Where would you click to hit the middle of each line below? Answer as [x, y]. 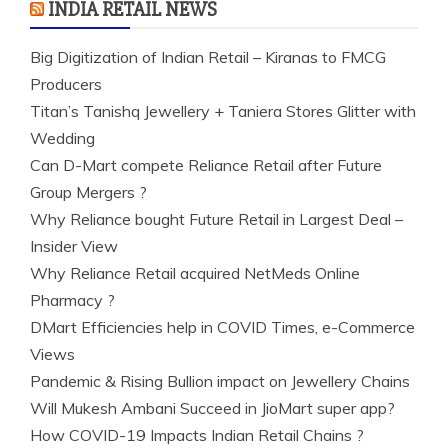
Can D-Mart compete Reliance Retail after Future [206, 165]
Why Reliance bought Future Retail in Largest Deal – [216, 219]
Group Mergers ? [88, 192]
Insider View [74, 246]
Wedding [62, 138]
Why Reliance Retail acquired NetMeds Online [195, 273]
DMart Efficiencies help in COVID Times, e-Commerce [222, 327]
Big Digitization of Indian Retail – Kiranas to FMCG [208, 57]
